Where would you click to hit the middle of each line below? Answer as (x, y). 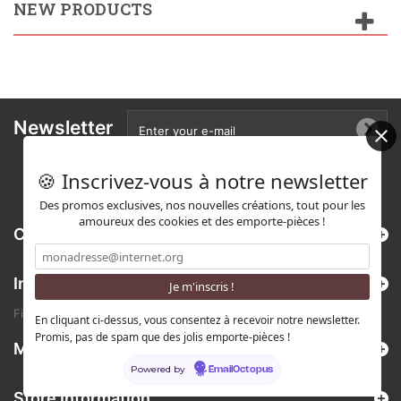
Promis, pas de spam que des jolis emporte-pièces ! (162, 337)
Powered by (159, 369)
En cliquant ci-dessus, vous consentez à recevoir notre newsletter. (197, 320)
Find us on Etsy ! (60, 313)
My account (58, 349)
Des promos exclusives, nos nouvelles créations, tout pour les (202, 205)
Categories (56, 234)
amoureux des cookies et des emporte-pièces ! (202, 222)
